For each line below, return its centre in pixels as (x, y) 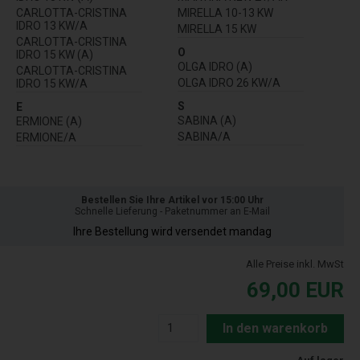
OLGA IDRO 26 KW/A (229, 83)
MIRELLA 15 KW (217, 29)
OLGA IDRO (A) (215, 67)
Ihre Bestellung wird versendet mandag (172, 231)
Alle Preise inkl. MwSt (295, 264)
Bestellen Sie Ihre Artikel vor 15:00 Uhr (172, 200)
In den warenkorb (275, 328)
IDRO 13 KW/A (52, 26)
